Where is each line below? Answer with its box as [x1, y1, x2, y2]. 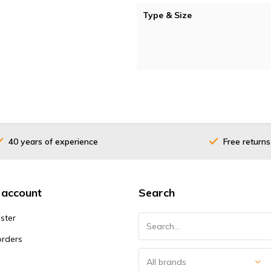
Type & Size [143, 10, 192, 21]
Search [138, 186, 175, 200]
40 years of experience [8, 135, 98, 147]
